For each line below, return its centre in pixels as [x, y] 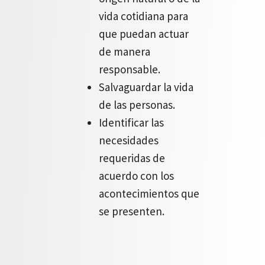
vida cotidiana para [143, 16]
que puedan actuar [144, 34]
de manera [125, 51]
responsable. [130, 69]
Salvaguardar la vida [146, 87]
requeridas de [132, 158]
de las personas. [137, 105]
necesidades [129, 140]
